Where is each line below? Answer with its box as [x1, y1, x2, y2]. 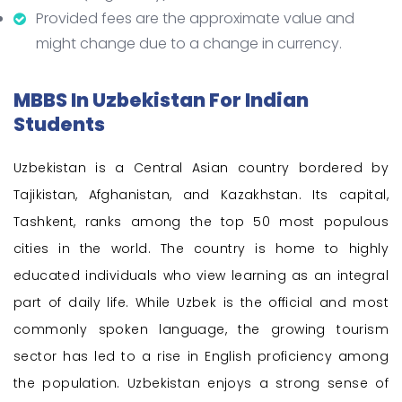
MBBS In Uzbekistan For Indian [13, 87, 309, 114]
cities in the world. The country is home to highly [13, 240, 389, 258]
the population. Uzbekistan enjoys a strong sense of [13, 374, 389, 393]
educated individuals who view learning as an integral [13, 267, 389, 285]
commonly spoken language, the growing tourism [13, 320, 389, 339]
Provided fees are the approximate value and [36, 8, 354, 30]
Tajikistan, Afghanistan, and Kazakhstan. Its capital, [13, 186, 389, 205]
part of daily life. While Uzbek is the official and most [13, 293, 389, 312]
